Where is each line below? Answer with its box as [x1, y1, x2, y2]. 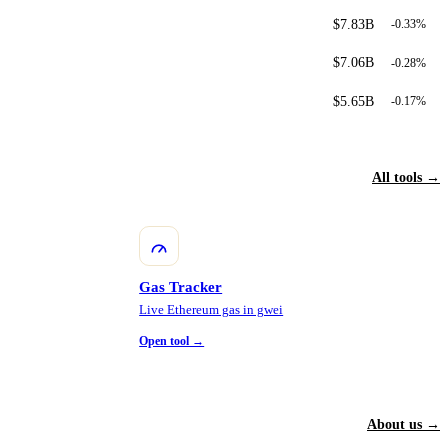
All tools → [372, 170, 440, 186]
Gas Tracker [139, 279, 223, 296]
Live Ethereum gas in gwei [139, 303, 284, 318]
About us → [367, 417, 440, 433]
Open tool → [139, 333, 205, 348]
